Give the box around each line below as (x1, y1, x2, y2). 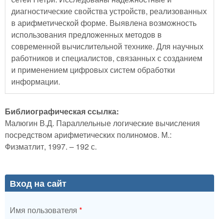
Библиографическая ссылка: (5, 105, 121, 117)
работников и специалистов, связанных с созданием (11, 52, 202, 64)
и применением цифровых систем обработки (11, 64, 175, 75)
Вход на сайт (10, 176, 66, 189)
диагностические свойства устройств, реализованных (11, 5, 207, 17)
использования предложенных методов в (11, 28, 162, 40)
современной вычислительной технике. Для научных (11, 40, 203, 52)
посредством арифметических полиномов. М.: (5, 129, 172, 140)
